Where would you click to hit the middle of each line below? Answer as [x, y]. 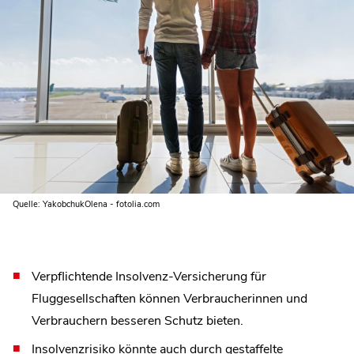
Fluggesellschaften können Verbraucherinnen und [169, 298]
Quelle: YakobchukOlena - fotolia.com [86, 204]
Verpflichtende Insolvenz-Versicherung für [149, 276]
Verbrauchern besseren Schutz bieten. [137, 320]
